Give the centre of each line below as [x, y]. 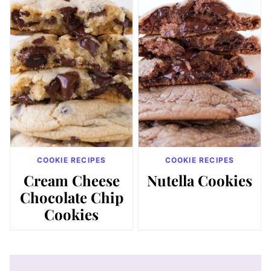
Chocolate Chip [71, 197]
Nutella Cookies [200, 180]
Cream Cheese [71, 180]
